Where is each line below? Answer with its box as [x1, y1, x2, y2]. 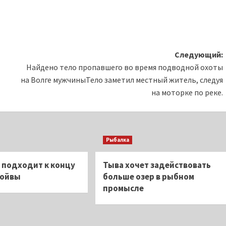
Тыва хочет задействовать [102, 159, 211, 171]
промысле [102, 183, 144, 194]
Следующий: [174, 49, 223, 60]
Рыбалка [105, 136, 129, 143]
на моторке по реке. [151, 87, 223, 97]
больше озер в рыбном [102, 171, 194, 182]
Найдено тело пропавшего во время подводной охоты [26, 62, 223, 72]
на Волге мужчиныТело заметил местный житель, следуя [20, 75, 223, 85]
